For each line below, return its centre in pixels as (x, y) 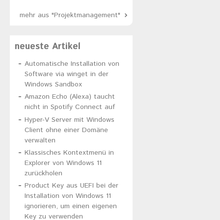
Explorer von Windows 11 (63, 163)
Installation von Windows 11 (68, 196)
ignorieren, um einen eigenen (71, 206)
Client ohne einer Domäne (66, 130)
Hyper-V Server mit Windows (69, 120)
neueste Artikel (48, 46)
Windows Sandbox (53, 85)
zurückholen (43, 173)
